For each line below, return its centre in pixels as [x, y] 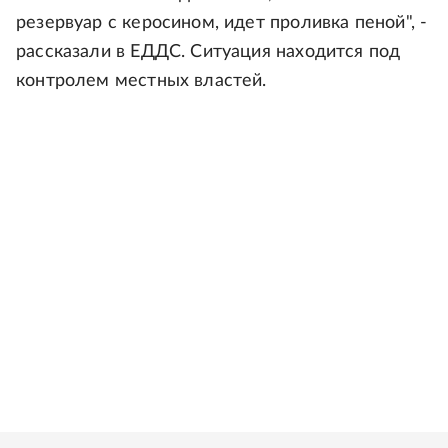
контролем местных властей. [141, 81]
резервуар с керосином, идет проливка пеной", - [222, 23]
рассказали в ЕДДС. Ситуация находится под [208, 52]
